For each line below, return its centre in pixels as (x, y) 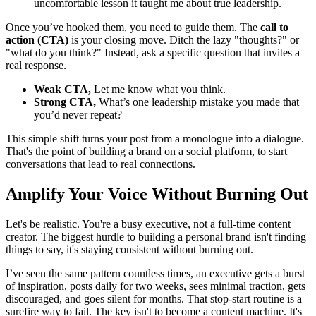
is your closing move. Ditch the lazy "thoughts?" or (184, 40)
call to (274, 28)
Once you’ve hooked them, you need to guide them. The (133, 28)
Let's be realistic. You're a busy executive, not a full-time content (148, 224)
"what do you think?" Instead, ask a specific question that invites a (153, 53)
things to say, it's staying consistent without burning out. (129, 250)
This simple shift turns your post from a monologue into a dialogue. (155, 139)
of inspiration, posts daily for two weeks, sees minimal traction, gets (156, 286)
